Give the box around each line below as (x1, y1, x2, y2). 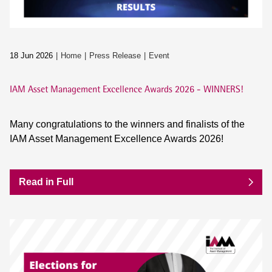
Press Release (89, 51, 141, 61)
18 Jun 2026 (10, 51, 53, 61)
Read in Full (19, 177, 73, 188)
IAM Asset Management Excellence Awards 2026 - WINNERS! (10, 83, 243, 95)
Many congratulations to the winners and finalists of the (10, 119, 245, 130)
